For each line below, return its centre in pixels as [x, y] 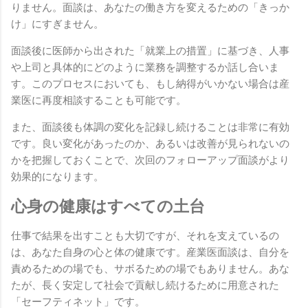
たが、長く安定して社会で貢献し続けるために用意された [145, 285]
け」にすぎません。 [57, 24]
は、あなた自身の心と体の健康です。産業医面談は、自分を [150, 252]
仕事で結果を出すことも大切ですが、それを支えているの [145, 235]
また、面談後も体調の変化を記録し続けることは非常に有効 [150, 128]
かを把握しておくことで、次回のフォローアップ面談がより [150, 161]
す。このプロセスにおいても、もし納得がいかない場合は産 [150, 84]
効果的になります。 [57, 177]
